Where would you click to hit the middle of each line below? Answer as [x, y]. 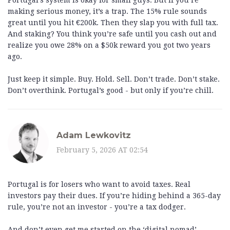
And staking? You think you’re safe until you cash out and [112, 34]
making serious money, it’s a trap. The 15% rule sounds [107, 12]
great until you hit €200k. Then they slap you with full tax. [113, 23]
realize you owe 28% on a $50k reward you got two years [109, 45]
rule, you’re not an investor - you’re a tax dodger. [97, 207]
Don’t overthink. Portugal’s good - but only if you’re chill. [111, 91]
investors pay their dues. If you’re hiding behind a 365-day [114, 196]
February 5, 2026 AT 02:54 [102, 150]
